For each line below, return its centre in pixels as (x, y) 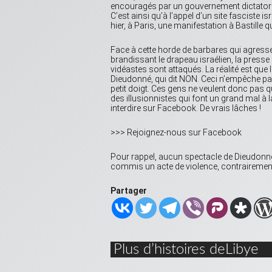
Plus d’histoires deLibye (186, 250)
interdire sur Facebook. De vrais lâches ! (186, 108)
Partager (129, 191)
